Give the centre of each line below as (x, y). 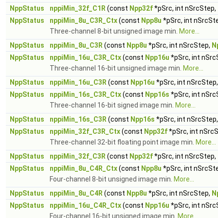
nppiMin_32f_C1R (78, 8)
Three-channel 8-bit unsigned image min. (114, 31)
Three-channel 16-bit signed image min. (112, 105)
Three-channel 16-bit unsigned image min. (116, 68)
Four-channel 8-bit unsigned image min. (112, 179)
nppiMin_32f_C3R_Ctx (85, 131)
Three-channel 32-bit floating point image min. (123, 142)
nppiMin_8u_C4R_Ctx (83, 168)
